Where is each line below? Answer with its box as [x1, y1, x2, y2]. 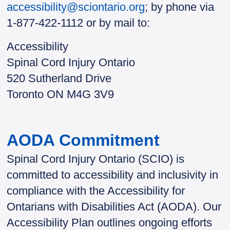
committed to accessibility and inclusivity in [7, 168, 219, 181]
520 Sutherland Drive [7, 71, 112, 85]
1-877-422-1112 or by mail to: [7, 16, 150, 30]
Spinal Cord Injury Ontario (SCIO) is [7, 152, 185, 165]
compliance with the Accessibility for [7, 184, 185, 197]
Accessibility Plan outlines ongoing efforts [7, 216, 213, 229]
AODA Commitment [7, 131, 160, 149]
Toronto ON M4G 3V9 [7, 87, 114, 101]
